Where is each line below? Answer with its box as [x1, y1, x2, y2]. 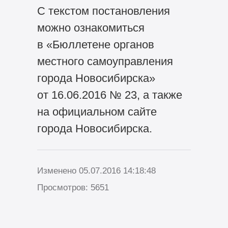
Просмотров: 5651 [37, 182, 109, 192]
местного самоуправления [37, 55, 173, 68]
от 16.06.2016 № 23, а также [37, 89, 182, 102]
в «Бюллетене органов [37, 38, 154, 51]
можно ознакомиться [37, 21, 145, 35]
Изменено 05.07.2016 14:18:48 [37, 165, 156, 176]
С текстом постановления [37, 5, 170, 18]
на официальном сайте [37, 105, 157, 119]
